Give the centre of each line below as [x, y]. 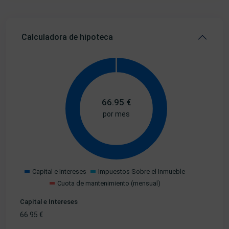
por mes [116, 114]
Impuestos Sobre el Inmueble [142, 171]
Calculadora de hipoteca [67, 37]
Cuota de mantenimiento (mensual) [109, 183]
